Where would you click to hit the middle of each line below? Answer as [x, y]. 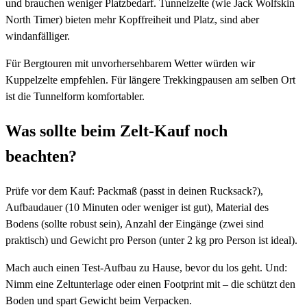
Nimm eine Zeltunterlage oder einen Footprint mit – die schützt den [150, 284]
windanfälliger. [38, 36]
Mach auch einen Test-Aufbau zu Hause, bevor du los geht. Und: [146, 267]
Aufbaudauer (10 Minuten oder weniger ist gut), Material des [137, 207]
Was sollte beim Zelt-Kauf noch [116, 131]
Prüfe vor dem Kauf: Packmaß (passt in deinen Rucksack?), [134, 191]
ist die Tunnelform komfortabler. [75, 96]
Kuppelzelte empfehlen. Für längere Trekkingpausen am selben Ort [150, 79]
